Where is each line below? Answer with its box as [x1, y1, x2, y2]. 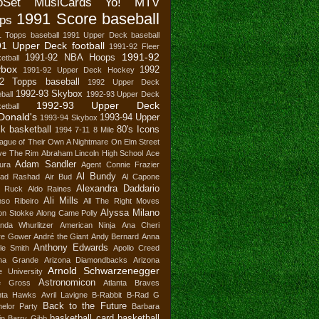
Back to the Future [42, 300, 127, 311]
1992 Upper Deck [88, 77, 160, 86]
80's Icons [116, 124, 160, 135]
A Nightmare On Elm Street [66, 137, 160, 146]
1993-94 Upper [99, 112, 159, 122]
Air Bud [44, 172, 72, 181]
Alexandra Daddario [76, 183, 160, 194]
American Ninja [59, 220, 116, 229]
